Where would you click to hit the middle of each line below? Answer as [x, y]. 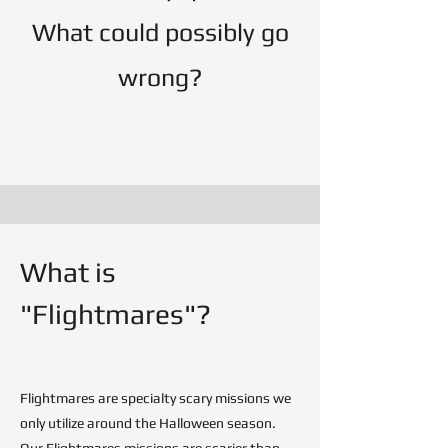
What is [68, 272]
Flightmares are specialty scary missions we [155, 398]
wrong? [160, 77]
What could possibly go [160, 32]
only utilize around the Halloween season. [148, 423]
